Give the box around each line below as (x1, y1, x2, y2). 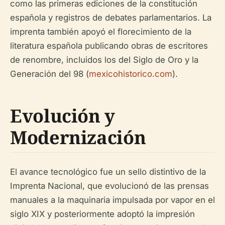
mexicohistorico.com (89, 69, 172, 79)
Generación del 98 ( (10, 69, 89, 79)
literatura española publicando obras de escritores (10, 41, 208, 51)
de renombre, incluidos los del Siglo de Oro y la (10, 55, 198, 65)
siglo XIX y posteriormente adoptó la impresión (10, 209, 195, 219)
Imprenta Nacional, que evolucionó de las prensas (10, 181, 209, 191)
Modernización (10, 125, 146, 150)
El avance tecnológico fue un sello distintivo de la (10, 167, 206, 177)
